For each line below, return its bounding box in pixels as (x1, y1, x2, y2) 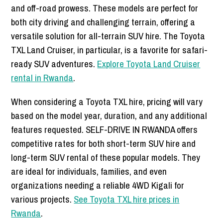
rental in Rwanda (11, 71, 74, 85)
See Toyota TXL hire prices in (74, 193, 180, 206)
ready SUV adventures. (11, 57, 98, 71)
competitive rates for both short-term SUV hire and (11, 137, 196, 150)
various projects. (11, 193, 74, 206)
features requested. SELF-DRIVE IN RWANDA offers (11, 123, 198, 136)
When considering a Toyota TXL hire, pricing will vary (11, 95, 203, 109)
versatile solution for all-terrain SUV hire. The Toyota (11, 29, 206, 43)
